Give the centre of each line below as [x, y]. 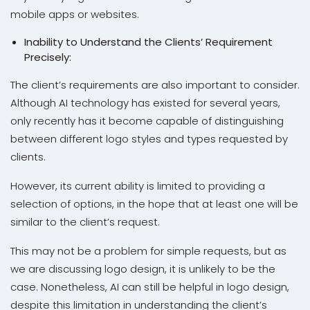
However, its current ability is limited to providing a [138, 185]
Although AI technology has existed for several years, [145, 102]
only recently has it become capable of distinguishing [147, 120]
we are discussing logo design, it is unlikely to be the [143, 268]
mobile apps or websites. [75, 14]
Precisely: [48, 57]
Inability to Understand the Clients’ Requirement [148, 42]
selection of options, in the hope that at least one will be [154, 203]
